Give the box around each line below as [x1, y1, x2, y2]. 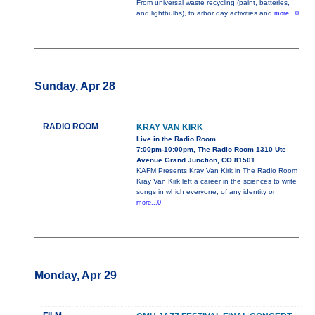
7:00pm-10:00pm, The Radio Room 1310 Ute [136, 146, 286, 154]
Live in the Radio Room [136, 135, 216, 143]
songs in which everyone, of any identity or [136, 188, 275, 196]
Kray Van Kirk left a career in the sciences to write [136, 177, 297, 186]
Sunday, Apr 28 [34, 80, 115, 93]
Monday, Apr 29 [34, 269, 117, 282]
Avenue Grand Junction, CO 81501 [136, 156, 255, 165]
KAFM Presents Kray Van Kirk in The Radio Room [136, 167, 297, 175]
